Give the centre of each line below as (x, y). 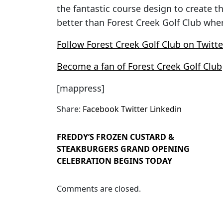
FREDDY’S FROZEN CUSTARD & (115, 137)
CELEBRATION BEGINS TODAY (114, 161)
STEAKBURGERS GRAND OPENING (123, 149)
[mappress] (81, 88)
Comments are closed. (99, 189)
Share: (69, 109)
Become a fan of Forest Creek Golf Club (139, 66)
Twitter (134, 109)
